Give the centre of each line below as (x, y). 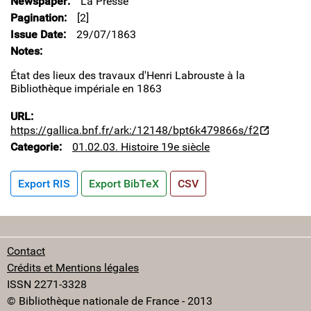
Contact (26, 251)
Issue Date (37, 34)
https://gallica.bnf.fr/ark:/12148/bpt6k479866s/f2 (135, 130)
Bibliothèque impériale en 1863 (86, 88)
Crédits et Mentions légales (73, 267)
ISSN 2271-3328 (47, 284)
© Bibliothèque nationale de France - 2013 (110, 301)
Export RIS (44, 183)
